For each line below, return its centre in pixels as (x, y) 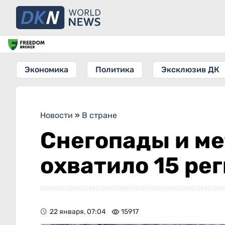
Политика (115, 70)
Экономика (46, 70)
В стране (99, 115)
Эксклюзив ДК (190, 70)
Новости (57, 115)
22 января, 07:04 (78, 212)
